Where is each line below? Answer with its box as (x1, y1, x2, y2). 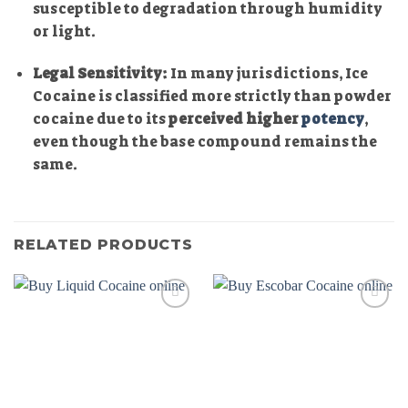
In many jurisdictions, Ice (167, 63, 368, 83)
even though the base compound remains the (32, 131, 377, 151)
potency (301, 108, 364, 128)
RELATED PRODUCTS (14, 236, 193, 254)
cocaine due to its (32, 108, 168, 128)
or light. (32, 21, 96, 41)
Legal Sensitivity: (32, 63, 168, 83)
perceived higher (168, 108, 301, 128)
